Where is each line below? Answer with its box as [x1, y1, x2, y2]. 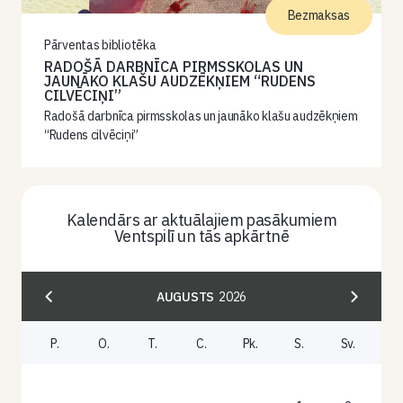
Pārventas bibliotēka [44, 37, 157, 53]
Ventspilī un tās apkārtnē [113, 226, 290, 246]
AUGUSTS [157, 288, 215, 305]
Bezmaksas [287, 7, 350, 23]
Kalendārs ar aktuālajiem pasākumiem [66, 210, 337, 230]
